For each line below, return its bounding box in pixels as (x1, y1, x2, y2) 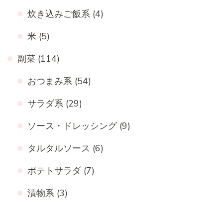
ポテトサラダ (27, 164, 81, 177)
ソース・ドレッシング (27, 119, 117, 132)
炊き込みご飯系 (27, 7, 90, 20)
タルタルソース (27, 142, 90, 154)
